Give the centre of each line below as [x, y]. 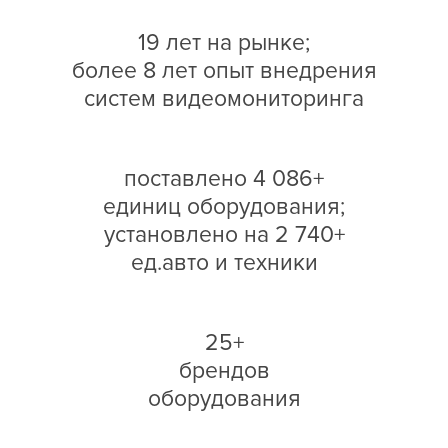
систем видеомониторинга [224, 98]
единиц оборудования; [224, 206]
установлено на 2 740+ [224, 234]
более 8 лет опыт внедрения [224, 70]
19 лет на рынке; [224, 42]
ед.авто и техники [224, 262]
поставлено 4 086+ [224, 178]
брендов [224, 370]
